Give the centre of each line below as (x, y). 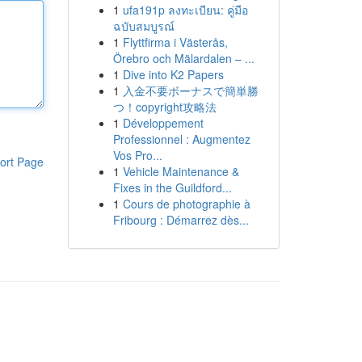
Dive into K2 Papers (173, 74)
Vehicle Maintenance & (181, 171)
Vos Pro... (137, 155)
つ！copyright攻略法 (164, 107)
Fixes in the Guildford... (172, 187)
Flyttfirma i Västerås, (175, 42)
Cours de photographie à (186, 204)
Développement (163, 123)
